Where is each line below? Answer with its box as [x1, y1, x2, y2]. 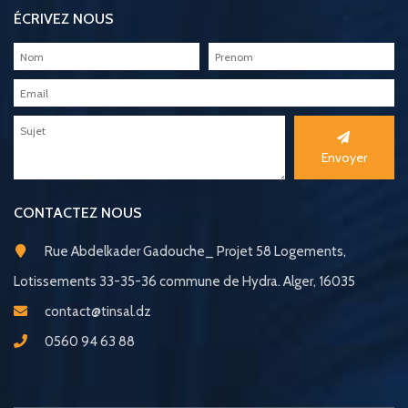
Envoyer [321, 149, 367, 167]
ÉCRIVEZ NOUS [14, 10, 114, 28]
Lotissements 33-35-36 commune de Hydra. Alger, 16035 [14, 273, 355, 291]
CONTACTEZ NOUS [14, 204, 142, 222]
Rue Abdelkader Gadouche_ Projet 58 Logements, [42, 243, 346, 260]
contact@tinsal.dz [42, 303, 151, 321]
